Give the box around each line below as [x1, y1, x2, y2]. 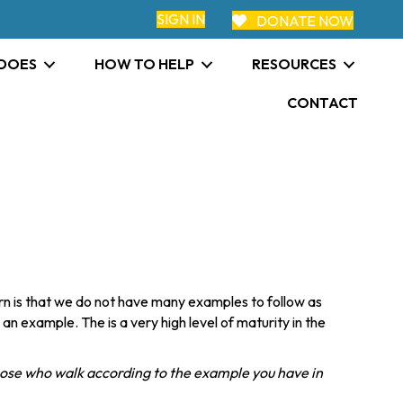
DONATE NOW [256, 11, 354, 30]
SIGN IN [157, 10, 205, 28]
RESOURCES [252, 55, 337, 73]
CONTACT [287, 94, 359, 112]
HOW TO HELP [94, 55, 195, 73]
